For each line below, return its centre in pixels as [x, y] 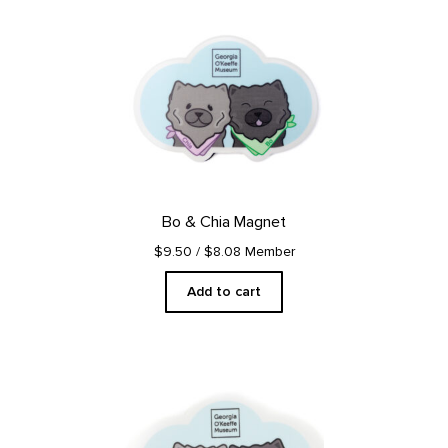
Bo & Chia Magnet [224, 221]
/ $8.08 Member [245, 251]
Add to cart [224, 291]
